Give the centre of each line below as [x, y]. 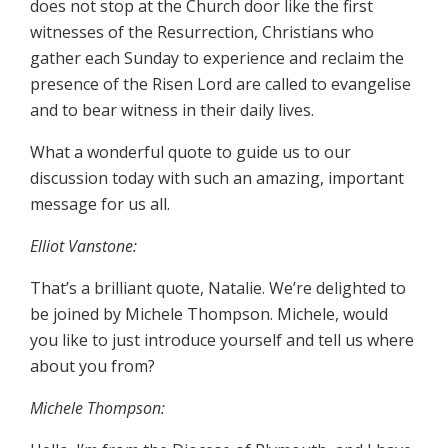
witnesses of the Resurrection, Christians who [202, 32]
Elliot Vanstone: [83, 246]
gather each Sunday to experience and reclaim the [217, 58]
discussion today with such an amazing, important [217, 178]
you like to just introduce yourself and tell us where [222, 340]
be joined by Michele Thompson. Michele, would [209, 314]
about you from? [92, 366]
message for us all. [100, 204]
